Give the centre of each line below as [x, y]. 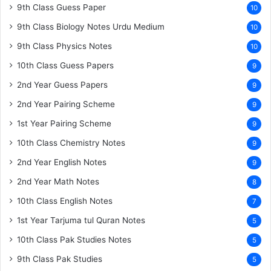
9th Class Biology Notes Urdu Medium [91, 26]
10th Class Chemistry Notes [71, 142]
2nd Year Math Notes [58, 181]
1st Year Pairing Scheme [64, 123]
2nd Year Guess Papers [62, 84]
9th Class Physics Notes [64, 46]
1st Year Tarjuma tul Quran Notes [81, 220]
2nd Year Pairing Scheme [66, 104]
